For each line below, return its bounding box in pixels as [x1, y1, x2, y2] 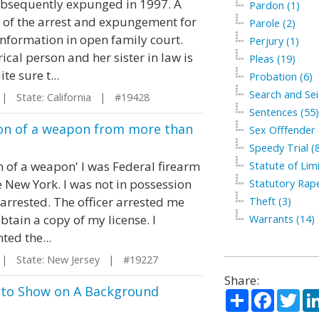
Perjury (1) [249, 34, 299, 48]
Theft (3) [249, 194, 291, 208]
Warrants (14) [249, 212, 315, 226]
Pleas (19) [249, 52, 296, 66]
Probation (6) [249, 70, 313, 83]
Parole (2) [249, 16, 296, 30]
